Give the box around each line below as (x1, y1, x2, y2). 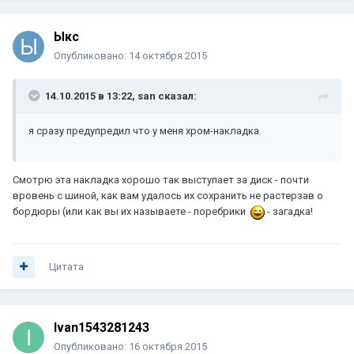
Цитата (49, 261, 84, 273)
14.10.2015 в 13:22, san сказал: (45, 90, 197, 103)
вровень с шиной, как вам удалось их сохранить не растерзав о (13, 190, 323, 202)
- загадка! (265, 205, 313, 218)
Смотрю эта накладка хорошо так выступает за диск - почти (13, 174, 309, 186)
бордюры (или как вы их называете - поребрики (13, 205, 250, 218)
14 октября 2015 (129, 50, 207, 62)
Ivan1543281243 (54, 320, 149, 336)
